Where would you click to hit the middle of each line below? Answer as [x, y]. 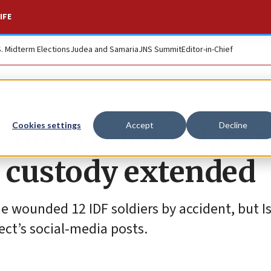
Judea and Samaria [104, 50]
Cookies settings [47, 125]
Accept [140, 125]
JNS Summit [160, 50]
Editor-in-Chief [207, 50]
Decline [233, 125]
